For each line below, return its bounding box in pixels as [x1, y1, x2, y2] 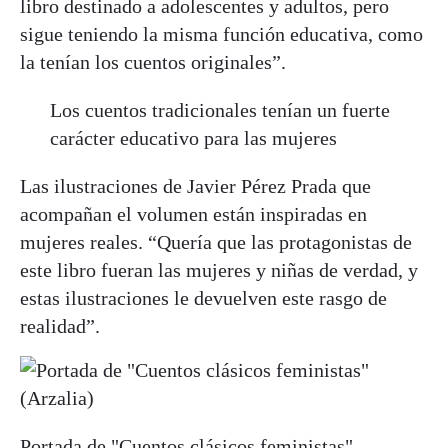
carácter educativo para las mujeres [50, 126, 337, 149]
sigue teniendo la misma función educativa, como [20, 22, 423, 45]
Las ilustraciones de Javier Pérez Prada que [20, 174, 371, 197]
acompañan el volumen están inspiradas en [20, 202, 367, 225]
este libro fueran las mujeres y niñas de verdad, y [20, 258, 418, 281]
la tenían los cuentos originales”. [20, 50, 286, 73]
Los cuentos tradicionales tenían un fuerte [50, 98, 390, 121]
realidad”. [20, 314, 100, 337]
